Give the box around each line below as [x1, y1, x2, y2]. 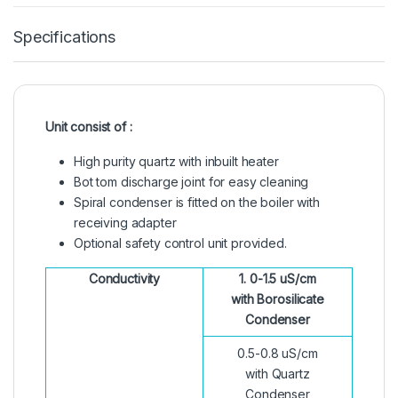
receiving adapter [74, 215, 177, 231]
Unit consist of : [45, 119, 132, 135]
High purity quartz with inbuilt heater [74, 154, 279, 170]
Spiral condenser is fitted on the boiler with [74, 195, 320, 211]
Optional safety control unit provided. [74, 235, 287, 251]
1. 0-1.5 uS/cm [239, 271, 316, 287]
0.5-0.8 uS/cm [237, 346, 318, 362]
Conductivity [88, 271, 161, 287]
